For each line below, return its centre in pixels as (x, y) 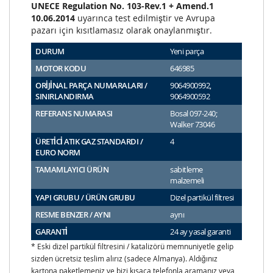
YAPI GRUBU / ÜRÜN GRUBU (85, 198)
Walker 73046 (192, 125)
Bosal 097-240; (193, 114)
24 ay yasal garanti (200, 232)
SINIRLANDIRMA (65, 97)
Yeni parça (187, 51)
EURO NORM (58, 153)
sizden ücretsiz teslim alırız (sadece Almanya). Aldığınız (124, 259)
